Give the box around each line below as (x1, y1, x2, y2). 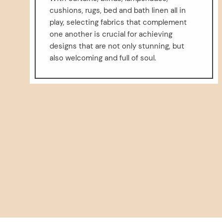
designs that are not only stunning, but (50, 41, 184, 52)
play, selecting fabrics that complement (50, 17, 187, 28)
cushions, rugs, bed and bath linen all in (50, 5, 186, 16)
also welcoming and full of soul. (50, 53, 156, 63)
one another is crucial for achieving (50, 29, 172, 40)
